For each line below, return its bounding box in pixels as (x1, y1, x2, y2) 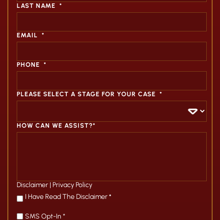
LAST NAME (17, 2, 55, 9)
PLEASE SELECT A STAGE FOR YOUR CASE (17, 90, 156, 98)
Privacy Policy (53, 181, 92, 189)
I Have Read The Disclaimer (25, 192, 109, 201)
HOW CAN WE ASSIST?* (17, 122, 96, 129)
